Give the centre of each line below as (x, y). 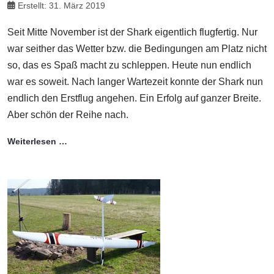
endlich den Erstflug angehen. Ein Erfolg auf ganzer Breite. (134, 98)
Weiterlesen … (37, 141)
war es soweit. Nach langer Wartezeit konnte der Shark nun (135, 81)
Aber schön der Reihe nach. (68, 114)
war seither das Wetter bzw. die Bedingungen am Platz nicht (137, 48)
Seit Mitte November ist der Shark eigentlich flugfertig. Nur (132, 32)
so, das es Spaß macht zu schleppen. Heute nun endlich (129, 65)
